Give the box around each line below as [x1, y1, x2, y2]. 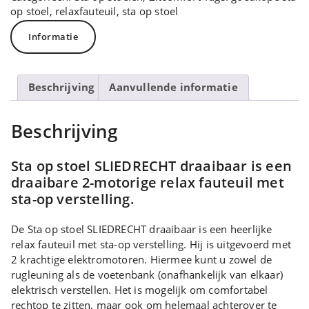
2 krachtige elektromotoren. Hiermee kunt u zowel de [11, 252, 272, 266]
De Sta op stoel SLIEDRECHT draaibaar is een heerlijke [11, 221, 272, 236]
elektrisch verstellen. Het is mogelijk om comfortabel [11, 282, 268, 297]
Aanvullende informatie [109, 80, 238, 94]
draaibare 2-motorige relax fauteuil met [11, 172, 284, 192]
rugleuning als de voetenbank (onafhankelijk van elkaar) [11, 267, 283, 281]
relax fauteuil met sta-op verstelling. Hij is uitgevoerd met [11, 237, 292, 251]
